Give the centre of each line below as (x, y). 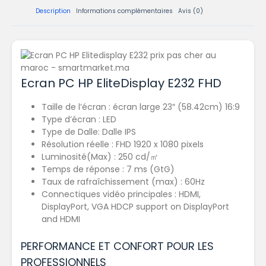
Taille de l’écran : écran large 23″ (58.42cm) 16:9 (141, 107)
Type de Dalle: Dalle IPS (89, 132)
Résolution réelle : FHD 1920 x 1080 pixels (123, 145)
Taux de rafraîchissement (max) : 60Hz (123, 182)
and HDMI (61, 219)
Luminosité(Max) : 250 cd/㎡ (100, 157)
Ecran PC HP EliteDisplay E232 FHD (121, 83)
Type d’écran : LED (79, 120)
